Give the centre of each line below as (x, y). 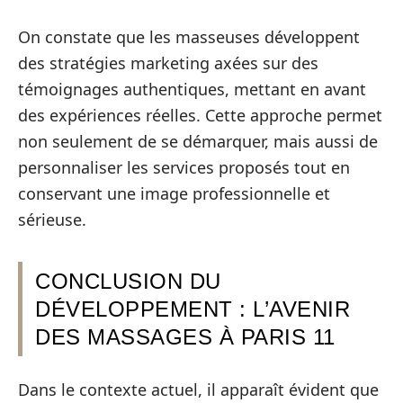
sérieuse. (52, 219)
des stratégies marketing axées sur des (168, 63)
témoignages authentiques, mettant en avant (192, 89)
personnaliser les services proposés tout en (184, 167)
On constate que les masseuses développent (189, 37)
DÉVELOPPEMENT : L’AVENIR (193, 309)
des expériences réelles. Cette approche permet (200, 115)
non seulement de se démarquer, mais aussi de (198, 141)
